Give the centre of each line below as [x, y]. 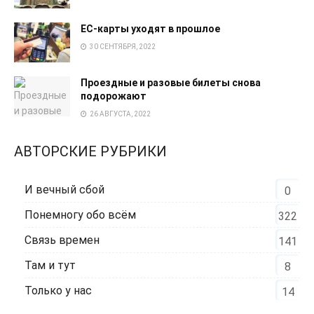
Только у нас [58, 291]
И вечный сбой [64, 190]
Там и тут [50, 266]
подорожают [114, 96]
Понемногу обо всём [80, 215]
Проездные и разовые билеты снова [171, 83]
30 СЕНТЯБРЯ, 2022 [122, 46]
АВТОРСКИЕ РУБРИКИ [90, 152]
